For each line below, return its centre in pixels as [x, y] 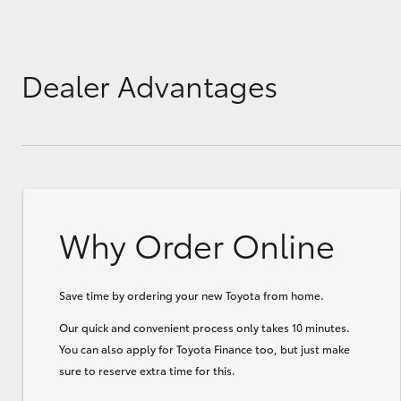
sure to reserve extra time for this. [147, 370]
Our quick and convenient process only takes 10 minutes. [205, 327]
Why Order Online [197, 243]
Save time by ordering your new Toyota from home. [192, 294]
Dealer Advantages [149, 84]
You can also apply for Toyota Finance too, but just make [205, 348]
